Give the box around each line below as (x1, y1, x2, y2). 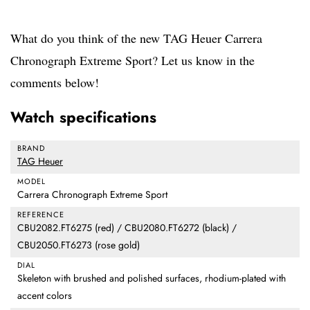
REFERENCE (17, 209, 64, 221)
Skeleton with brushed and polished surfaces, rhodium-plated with (17, 271, 286, 286)
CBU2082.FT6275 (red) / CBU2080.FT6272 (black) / (17, 221, 237, 235)
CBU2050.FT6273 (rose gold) (17, 238, 140, 253)
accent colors (17, 289, 72, 303)
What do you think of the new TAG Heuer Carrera (10, 30, 262, 47)
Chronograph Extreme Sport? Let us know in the (10, 52, 255, 69)
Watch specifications (10, 106, 156, 129)
